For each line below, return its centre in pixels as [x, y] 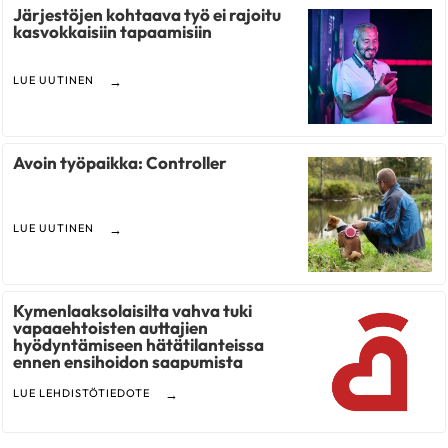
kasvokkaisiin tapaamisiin [113, 32]
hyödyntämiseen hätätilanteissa [139, 345]
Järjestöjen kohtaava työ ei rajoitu [147, 15]
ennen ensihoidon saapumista [128, 362]
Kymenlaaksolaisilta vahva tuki [133, 311]
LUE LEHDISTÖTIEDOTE [82, 393]
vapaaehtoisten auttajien [111, 328]
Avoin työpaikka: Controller [120, 163]
